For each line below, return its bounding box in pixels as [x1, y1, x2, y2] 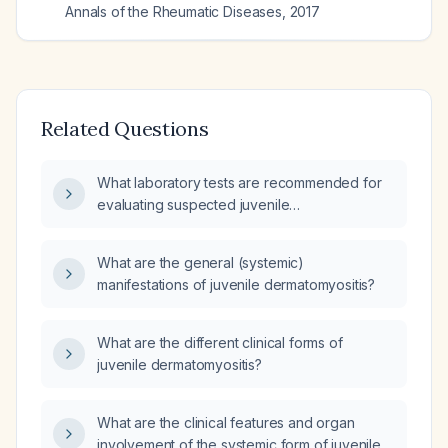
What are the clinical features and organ [97, 414, 355, 431]
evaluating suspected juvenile [97, 196, 290, 213]
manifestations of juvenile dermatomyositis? [97, 276, 376, 293]
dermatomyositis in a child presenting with [97, 218, 365, 235]
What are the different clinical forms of [97, 334, 343, 351]
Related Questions [41, 116, 209, 141]
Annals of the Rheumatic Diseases [65, 3, 282, 20]
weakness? [97, 262, 170, 279]
